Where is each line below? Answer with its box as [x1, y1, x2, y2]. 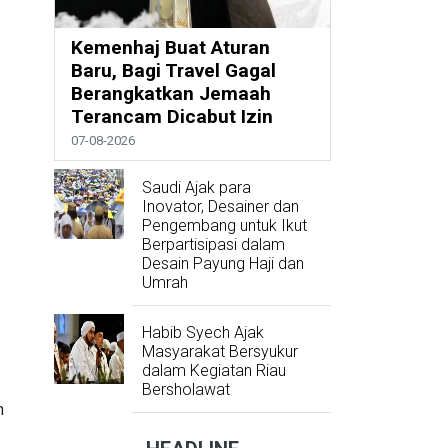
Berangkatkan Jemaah [70, 81, 271, 105]
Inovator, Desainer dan [141, 196, 299, 216]
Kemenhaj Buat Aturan [70, 35, 270, 59]
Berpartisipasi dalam [141, 234, 285, 254]
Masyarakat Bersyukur [141, 341, 298, 361]
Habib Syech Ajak [141, 322, 264, 342]
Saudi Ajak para [141, 177, 251, 197]
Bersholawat [141, 379, 230, 399]
